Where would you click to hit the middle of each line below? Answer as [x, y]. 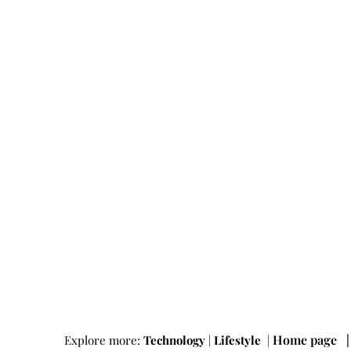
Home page [305, 340]
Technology [174, 340]
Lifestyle [239, 340]
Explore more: [104, 340]
